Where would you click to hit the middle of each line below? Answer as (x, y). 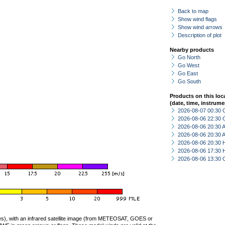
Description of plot (200, 35)
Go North (189, 57)
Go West (189, 65)
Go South (189, 81)
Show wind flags (197, 19)
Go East (188, 73)
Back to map (193, 11)
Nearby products (192, 50)
